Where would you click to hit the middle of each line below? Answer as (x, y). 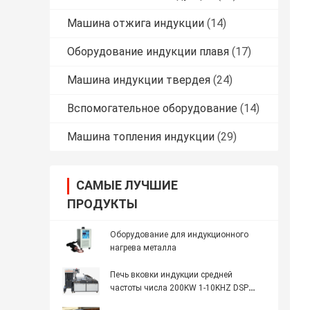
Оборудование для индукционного (179, 235)
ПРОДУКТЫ (102, 204)
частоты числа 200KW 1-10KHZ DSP (179, 288)
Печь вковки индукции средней (171, 275)
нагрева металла (143, 248)
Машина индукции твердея (139, 80)
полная (125, 301)
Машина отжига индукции (136, 24)
